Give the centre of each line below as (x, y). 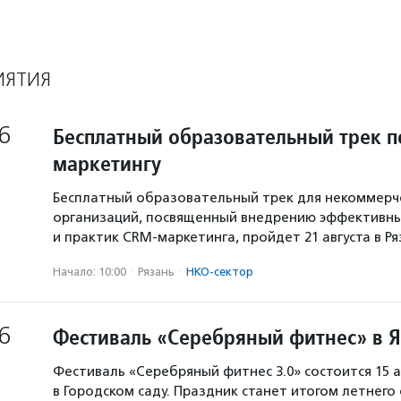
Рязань (156, 272)
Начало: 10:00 (90, 272)
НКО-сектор (220, 272)
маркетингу (107, 163)
